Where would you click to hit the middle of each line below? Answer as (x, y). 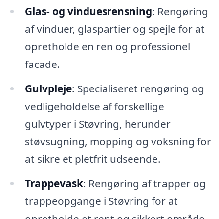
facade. (42, 64)
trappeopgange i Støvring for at (101, 201)
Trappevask (54, 184)
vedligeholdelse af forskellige (94, 106)
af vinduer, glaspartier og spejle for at (115, 29)
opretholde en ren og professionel (107, 47)
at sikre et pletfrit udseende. (93, 159)
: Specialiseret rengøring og (138, 89)
